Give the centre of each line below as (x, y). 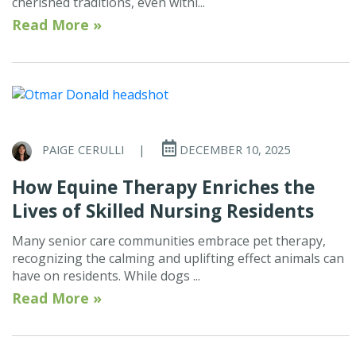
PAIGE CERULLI (83, 150)
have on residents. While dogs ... (106, 276)
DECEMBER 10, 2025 (233, 150)
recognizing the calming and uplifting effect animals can (178, 259)
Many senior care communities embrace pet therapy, (169, 241)
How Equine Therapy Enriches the (163, 188)
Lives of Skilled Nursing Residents (163, 211)
